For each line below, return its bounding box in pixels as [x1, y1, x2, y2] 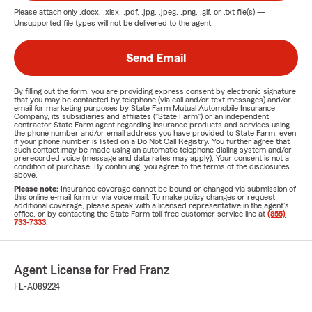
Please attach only [14, 8, 79, 16]
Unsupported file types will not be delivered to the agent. [14, 19, 213, 27]
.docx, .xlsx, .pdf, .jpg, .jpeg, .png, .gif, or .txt [79, 8, 235, 16]
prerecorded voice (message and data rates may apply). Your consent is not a [14, 154, 289, 162]
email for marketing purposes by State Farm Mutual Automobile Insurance [14, 104, 275, 112]
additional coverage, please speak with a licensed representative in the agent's [14, 201, 289, 210]
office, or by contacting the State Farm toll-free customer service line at [14, 210, 267, 218]
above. [14, 171, 38, 179]
